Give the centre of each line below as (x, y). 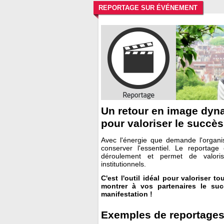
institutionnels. (123, 164)
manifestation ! (127, 194)
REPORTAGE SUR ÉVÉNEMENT (148, 8)
